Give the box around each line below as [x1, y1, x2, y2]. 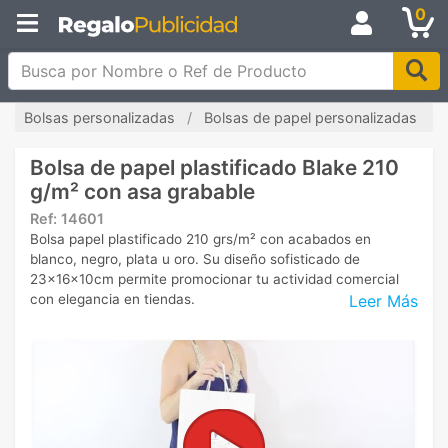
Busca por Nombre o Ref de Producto [7, 53, 293, 73]
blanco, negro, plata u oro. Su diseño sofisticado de [30, 251, 360, 267]
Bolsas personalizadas [24, 109, 175, 126]
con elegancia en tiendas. [30, 291, 195, 307]
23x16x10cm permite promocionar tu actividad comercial [30, 271, 399, 287]
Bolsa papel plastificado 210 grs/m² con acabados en [30, 231, 371, 247]
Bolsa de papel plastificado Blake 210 [30, 155, 399, 180]
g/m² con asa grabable [30, 179, 255, 204]
